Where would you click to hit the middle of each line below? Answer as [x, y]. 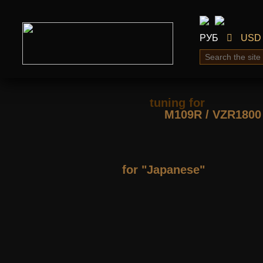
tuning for [177, 103]
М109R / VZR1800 [213, 114]
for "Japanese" [163, 170]
